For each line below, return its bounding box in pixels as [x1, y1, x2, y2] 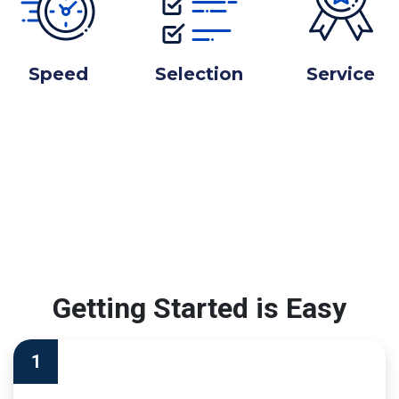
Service [306, 62, 375, 85]
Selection [155, 62, 243, 85]
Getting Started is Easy [53, 290, 346, 325]
